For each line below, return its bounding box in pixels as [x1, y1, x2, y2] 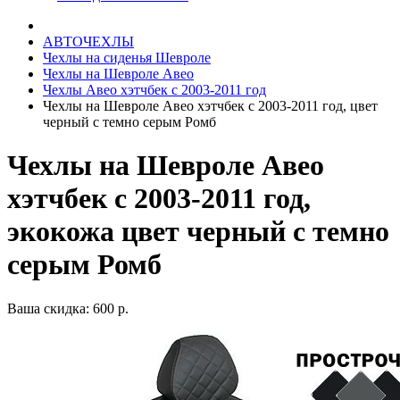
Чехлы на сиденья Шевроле [43, 50, 211, 65]
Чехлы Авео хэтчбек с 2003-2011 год [43, 82, 266, 97]
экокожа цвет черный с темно [7, 215, 389, 248]
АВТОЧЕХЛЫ [43, 34, 134, 49]
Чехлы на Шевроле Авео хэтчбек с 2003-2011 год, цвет [43, 98, 378, 113]
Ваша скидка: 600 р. [7, 300, 129, 316]
